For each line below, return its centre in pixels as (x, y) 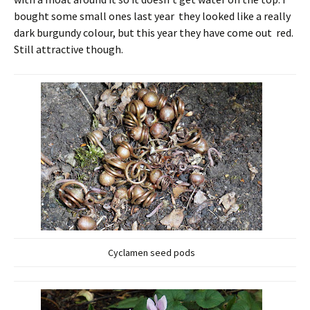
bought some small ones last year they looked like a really (152, 16)
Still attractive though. (69, 49)
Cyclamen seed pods (152, 252)
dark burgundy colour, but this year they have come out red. (155, 32)
